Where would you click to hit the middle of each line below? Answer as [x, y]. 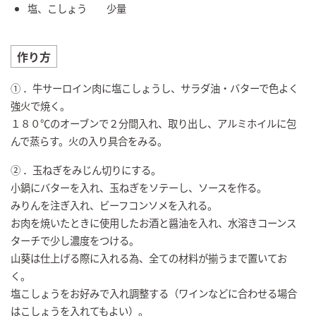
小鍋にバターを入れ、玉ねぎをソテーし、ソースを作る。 [139, 188]
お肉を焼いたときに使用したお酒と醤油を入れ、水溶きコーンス [153, 223]
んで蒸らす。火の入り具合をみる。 [89, 141]
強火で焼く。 [40, 106]
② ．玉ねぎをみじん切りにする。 [86, 170]
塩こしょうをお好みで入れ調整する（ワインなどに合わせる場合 [154, 293]
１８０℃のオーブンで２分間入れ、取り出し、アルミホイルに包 [153, 123]
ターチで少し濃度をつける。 [75, 241]
